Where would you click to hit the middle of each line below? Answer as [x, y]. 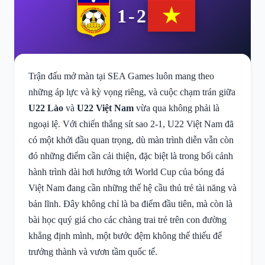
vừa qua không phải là [177, 108]
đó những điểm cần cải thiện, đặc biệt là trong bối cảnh [131, 156]
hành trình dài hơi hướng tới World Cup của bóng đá [126, 172]
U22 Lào [46, 108]
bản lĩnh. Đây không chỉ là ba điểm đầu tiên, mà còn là [130, 204]
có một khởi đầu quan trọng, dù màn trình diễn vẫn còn [131, 140]
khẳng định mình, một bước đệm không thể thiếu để [125, 236]
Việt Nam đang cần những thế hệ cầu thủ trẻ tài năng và [132, 188]
